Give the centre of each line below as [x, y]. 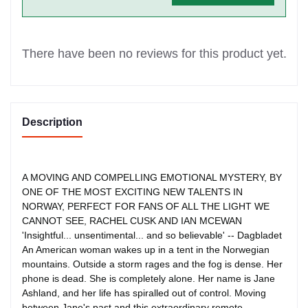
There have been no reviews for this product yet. [154, 54]
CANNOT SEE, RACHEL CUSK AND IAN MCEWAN [132, 221]
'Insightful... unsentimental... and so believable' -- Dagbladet [152, 235]
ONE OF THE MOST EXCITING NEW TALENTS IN [132, 192]
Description [52, 122]
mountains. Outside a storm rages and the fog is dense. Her [152, 264]
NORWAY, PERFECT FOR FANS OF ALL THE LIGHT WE [146, 207]
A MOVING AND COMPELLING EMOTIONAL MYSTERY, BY [152, 178]
